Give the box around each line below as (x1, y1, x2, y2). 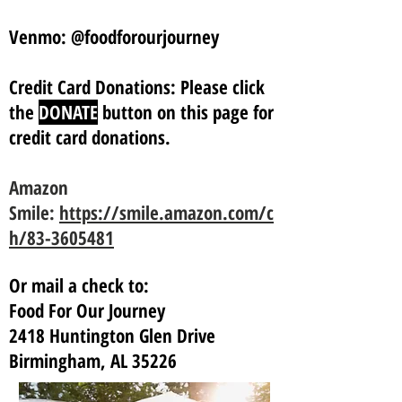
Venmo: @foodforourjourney (9, 24, 219, 49)
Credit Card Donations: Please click (9, 74, 265, 100)
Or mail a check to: (9, 273, 149, 298)
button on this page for (98, 100, 274, 125)
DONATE (39, 100, 98, 125)
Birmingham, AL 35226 (9, 348, 177, 373)
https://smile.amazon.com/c (59, 200, 274, 225)
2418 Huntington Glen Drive (9, 323, 215, 348)
